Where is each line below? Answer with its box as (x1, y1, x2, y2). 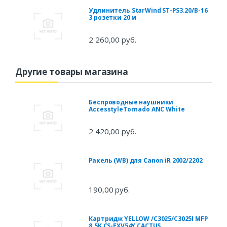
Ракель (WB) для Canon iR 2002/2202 (89, 156, 203, 165)
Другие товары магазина (15, 66, 128, 78)
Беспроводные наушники (89, 98, 174, 107)
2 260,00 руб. (89, 34, 136, 45)
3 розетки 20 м (89, 13, 137, 22)
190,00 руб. (89, 184, 130, 195)
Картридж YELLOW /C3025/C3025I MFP (89, 214, 208, 223)
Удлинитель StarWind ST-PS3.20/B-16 (89, 6, 208, 15)
